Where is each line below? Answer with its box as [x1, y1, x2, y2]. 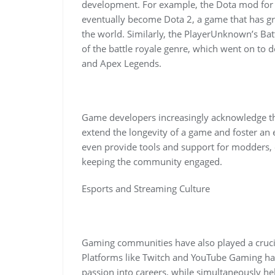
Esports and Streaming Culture [82, 182, 210, 195]
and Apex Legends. [82, 56, 161, 69]
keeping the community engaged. [82, 155, 222, 168]
